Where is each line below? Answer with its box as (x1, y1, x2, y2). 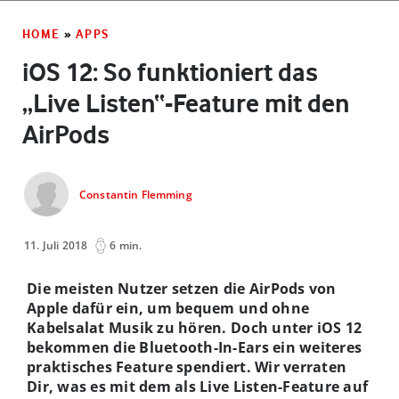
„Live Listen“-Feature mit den (22, 87, 350, 118)
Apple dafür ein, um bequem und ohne (27, 297, 310, 318)
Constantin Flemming (79, 187, 192, 203)
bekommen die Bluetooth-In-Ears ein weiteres (27, 337, 362, 357)
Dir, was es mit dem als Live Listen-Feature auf (27, 376, 369, 396)
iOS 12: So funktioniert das (22, 56, 318, 87)
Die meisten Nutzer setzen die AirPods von (27, 278, 337, 298)
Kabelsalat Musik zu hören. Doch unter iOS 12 (27, 317, 362, 338)
